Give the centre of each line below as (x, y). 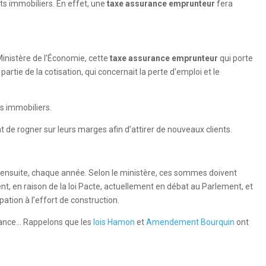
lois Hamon (114, 222)
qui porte (235, 58)
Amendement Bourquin (190, 222)
